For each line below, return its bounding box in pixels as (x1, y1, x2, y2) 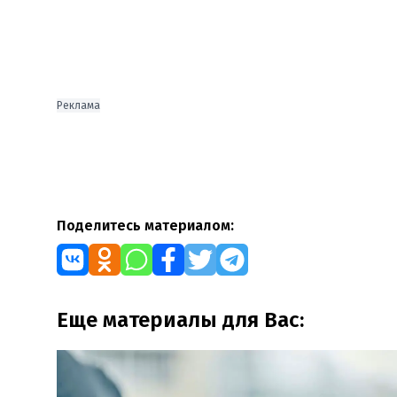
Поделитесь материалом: (57, 217, 234, 234)
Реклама (57, 99, 100, 112)
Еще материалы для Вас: (57, 307, 304, 332)
